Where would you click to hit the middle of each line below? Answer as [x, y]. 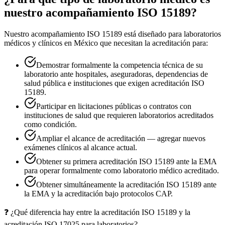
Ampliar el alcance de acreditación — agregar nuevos [121, 139]
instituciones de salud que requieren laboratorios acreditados [119, 116]
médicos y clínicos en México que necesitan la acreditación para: [106, 43]
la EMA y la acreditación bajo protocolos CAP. [98, 194]
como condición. [50, 125]
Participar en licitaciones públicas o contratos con [114, 106]
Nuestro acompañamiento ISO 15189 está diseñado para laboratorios [113, 34]
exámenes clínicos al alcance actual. [81, 148]
